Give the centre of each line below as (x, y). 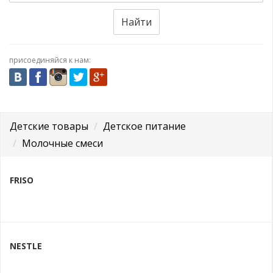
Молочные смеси (62, 143)
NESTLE (26, 246)
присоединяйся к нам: (50, 60)
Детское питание (144, 126)
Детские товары (49, 126)
